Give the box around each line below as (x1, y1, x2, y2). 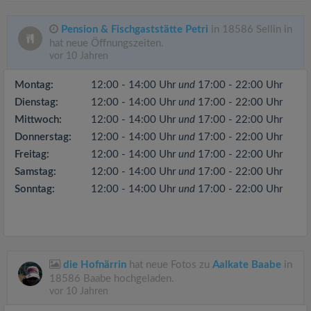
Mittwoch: (15, 115, 62, 125)
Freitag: (15, 149, 49, 160)
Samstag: (15, 167, 56, 177)
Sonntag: (15, 184, 55, 194)
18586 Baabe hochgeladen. (49, 274, 174, 284)
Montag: (15, 80, 53, 90)
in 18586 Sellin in (208, 24, 292, 35)
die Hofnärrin (63, 260, 126, 270)
